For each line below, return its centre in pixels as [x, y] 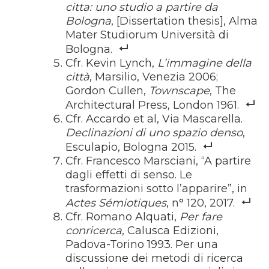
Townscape [179, 91]
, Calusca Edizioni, [170, 231]
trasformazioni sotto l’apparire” [149, 189]
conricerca [94, 231]
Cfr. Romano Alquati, [122, 217]
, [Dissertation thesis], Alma [184, 21]
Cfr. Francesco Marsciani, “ [135, 161]
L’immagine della [204, 63]
